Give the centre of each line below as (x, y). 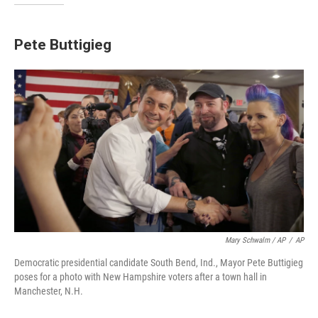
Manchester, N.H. (49, 291)
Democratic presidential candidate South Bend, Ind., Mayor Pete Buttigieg (159, 263)
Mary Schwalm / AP (255, 241)
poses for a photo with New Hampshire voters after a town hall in (141, 277)
